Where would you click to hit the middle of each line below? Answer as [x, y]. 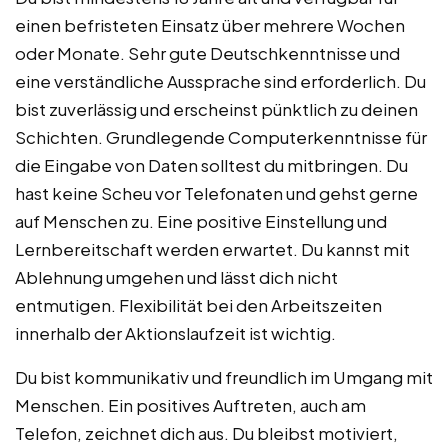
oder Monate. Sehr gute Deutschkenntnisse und [207, 53]
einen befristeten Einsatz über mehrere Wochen [210, 25]
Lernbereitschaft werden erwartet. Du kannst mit [212, 249]
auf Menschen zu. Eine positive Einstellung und [201, 221]
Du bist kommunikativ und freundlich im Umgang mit [224, 377]
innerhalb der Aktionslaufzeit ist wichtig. [175, 333]
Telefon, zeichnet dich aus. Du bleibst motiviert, [206, 433]
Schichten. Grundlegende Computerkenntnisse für [221, 137]
